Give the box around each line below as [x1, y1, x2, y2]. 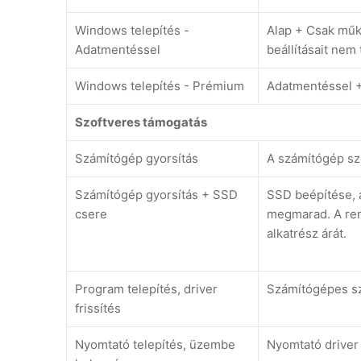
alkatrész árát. [267, 226, 346, 242]
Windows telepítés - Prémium [75, 78, 244, 94]
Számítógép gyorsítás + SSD [75, 187, 238, 203]
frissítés [75, 301, 121, 317]
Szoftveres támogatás [75, 114, 207, 131]
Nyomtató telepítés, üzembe [75, 337, 235, 353]
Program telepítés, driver [75, 281, 218, 297]
